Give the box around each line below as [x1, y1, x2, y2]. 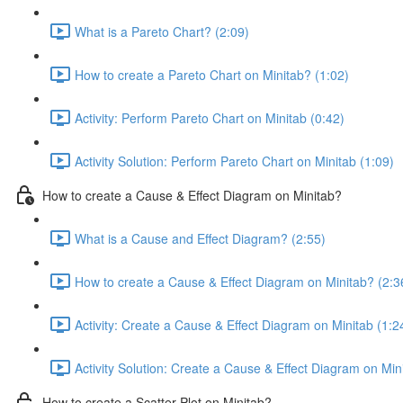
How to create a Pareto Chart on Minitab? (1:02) [75, 65, 349, 84]
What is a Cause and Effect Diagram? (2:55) [75, 228, 326, 247]
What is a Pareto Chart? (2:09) [75, 22, 249, 40]
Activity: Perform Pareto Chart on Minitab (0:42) [75, 108, 345, 127]
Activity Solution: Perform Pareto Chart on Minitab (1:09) [75, 151, 394, 170]
